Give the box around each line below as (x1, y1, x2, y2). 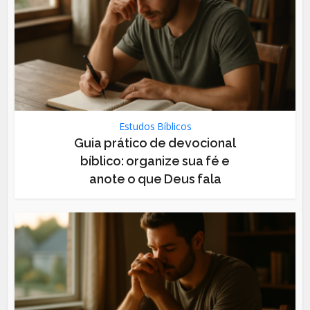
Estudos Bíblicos (118, 119, 192, 133)
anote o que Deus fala (89, 171, 221, 186)
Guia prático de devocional (74, 135, 236, 150)
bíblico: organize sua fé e (80, 153, 230, 168)
